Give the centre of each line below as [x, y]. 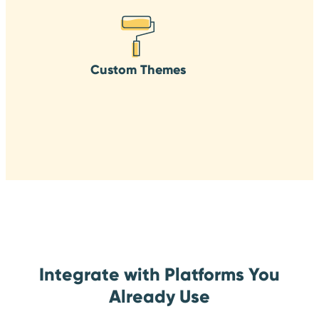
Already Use [159, 296]
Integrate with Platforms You [159, 274]
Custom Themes [138, 69]
